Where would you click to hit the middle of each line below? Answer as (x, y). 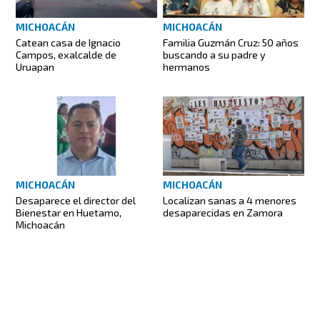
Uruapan (35, 66)
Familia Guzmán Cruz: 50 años (231, 42)
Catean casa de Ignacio (69, 42)
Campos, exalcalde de (66, 54)
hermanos (186, 66)
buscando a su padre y (214, 54)
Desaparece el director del (76, 201)
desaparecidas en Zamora (223, 213)
